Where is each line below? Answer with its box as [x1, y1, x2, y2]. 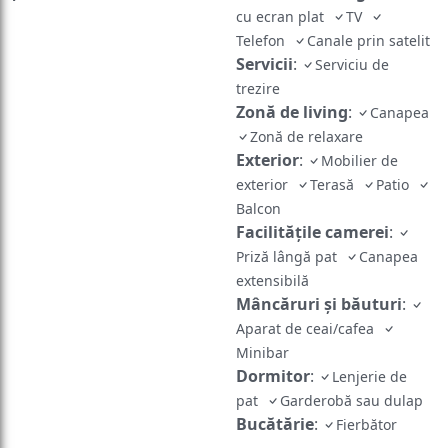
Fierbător [336, 387, 401, 407]
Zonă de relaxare [250, 99, 367, 119]
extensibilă [236, 243, 313, 263]
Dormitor [236, 337, 310, 360]
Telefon [236, 3, 293, 23]
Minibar [236, 315, 293, 335]
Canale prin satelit [307, 3, 434, 23]
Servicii [236, 25, 293, 48]
